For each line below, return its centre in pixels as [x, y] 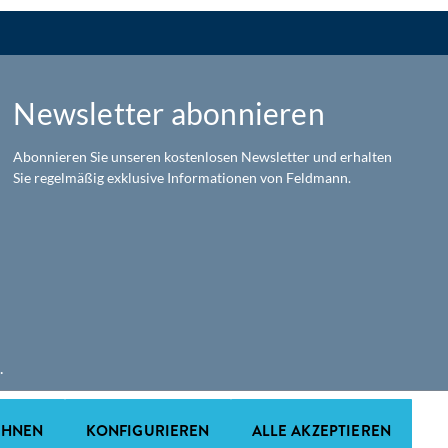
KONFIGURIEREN [147, 430]
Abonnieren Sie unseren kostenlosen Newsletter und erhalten [203, 156]
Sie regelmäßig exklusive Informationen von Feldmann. [182, 177]
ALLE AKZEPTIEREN [321, 430]
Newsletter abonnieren [169, 113]
